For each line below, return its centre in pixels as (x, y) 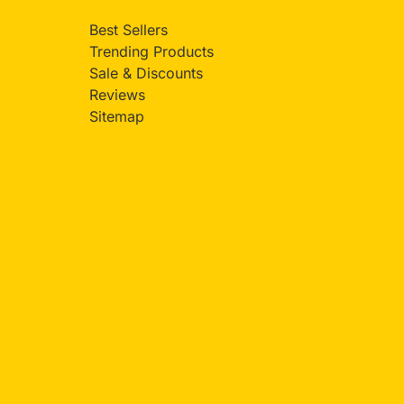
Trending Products (151, 52)
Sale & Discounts (146, 73)
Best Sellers (128, 30)
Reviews (117, 95)
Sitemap (116, 117)
